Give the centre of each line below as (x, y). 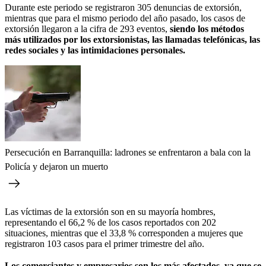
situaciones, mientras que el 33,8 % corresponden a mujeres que (124, 233)
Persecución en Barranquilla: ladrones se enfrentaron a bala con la (128, 152)
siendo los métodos (206, 28)
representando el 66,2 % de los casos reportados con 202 (110, 222)
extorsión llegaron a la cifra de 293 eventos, (86, 28)
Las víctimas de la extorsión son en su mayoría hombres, (110, 211)
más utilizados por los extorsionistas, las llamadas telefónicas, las (132, 39)
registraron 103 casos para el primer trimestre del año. (104, 243)
